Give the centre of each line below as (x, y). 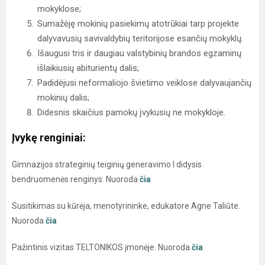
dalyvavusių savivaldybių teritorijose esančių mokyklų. (140, 38)
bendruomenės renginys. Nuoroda (76, 179)
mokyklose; (59, 9)
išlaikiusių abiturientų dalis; (88, 68)
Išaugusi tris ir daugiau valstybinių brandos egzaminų (139, 53)
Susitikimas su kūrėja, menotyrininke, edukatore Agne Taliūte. (126, 206)
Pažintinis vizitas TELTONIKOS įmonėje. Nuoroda (102, 247)
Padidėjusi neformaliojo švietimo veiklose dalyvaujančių (144, 83)
